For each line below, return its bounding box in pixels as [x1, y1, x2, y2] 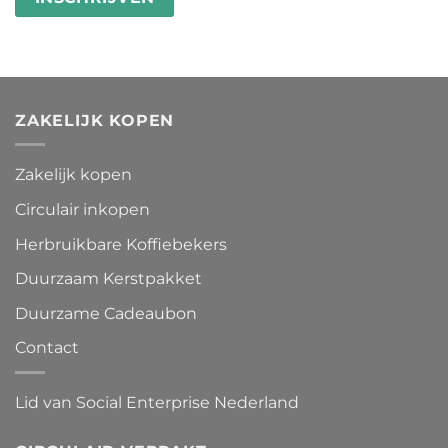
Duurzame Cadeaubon [15, 303, 197, 323]
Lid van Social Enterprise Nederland [15, 392, 299, 412]
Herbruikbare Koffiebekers [15, 234, 227, 254]
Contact [15, 338, 79, 358]
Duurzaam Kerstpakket [15, 269, 202, 289]
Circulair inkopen [15, 200, 150, 220]
